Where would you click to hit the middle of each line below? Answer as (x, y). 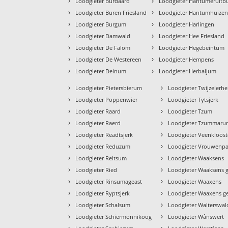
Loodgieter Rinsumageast (109, 181)
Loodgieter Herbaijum (188, 71)
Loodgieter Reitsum (101, 158)
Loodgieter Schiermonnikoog (114, 216)
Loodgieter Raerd (98, 123)
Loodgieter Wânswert (196, 216)
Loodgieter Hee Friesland (192, 36)
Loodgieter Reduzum (103, 146)
